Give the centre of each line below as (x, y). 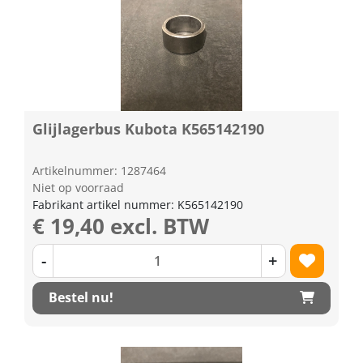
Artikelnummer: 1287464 (99, 170)
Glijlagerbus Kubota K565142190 (148, 128)
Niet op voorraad (78, 187)
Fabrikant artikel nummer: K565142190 (138, 204)
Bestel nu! (81, 297)
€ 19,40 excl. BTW (121, 226)
